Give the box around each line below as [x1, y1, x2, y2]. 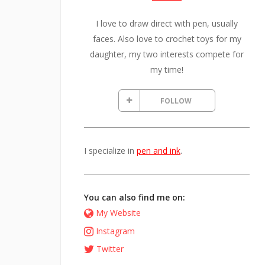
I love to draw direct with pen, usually [96, 18, 238, 30]
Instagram [96, 225, 135, 237]
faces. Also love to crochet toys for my [92, 33, 241, 45]
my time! [150, 64, 183, 76]
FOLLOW [160, 95, 192, 106]
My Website [96, 207, 141, 219]
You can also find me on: [84, 192, 185, 203]
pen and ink [137, 145, 180, 157]
